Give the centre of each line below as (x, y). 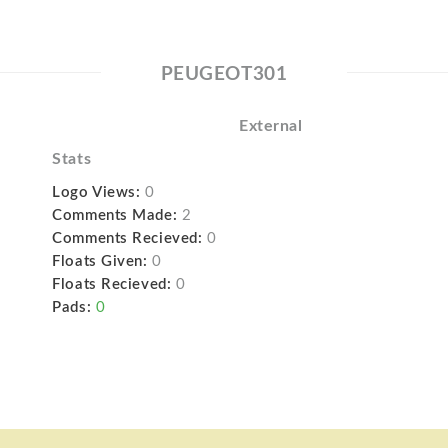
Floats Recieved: (112, 284)
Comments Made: (115, 215)
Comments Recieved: (127, 238)
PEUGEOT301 (224, 74)
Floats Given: (100, 261)
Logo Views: (96, 192)
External (270, 126)
